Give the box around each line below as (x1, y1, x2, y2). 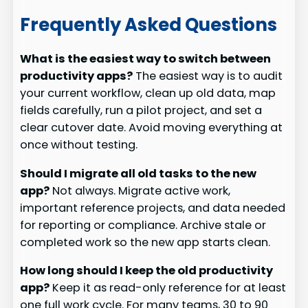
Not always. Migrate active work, (49, 182, 231, 199)
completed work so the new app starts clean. (20, 234, 271, 250)
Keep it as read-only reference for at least (49, 280, 287, 296)
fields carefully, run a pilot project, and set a (20, 102, 263, 119)
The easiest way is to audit (133, 68, 283, 85)
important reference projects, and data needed (20, 199, 286, 216)
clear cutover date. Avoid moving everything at (20, 120, 283, 136)
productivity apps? (20, 68, 133, 85)
